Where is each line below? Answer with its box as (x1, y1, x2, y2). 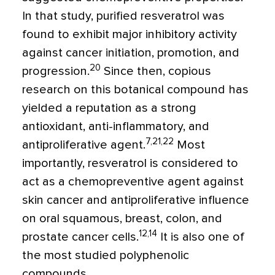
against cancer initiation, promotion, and (22, 47, 239, 59)
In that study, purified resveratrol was (22, 10, 225, 22)
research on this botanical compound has (22, 83, 249, 96)
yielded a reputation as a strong (22, 102, 196, 114)
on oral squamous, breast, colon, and (22, 212, 222, 225)
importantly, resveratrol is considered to (22, 157, 238, 169)
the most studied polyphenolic (22, 249, 189, 261)
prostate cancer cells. (22, 231, 139, 243)
